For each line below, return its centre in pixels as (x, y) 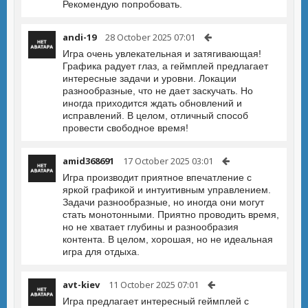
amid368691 (88, 161)
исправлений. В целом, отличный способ (155, 115)
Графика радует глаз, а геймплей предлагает (165, 66)
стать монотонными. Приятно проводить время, (171, 214)
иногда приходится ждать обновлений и (152, 103)
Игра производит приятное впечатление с (157, 177)
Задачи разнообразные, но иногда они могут (163, 202)
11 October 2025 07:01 (154, 285)
